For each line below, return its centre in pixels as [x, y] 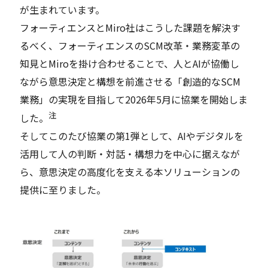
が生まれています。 [63, 9]
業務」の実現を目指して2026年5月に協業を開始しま [134, 99]
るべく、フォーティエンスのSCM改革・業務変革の [130, 45]
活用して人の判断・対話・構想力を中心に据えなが [130, 154]
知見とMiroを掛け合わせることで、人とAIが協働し [130, 63]
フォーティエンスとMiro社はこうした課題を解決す [130, 27]
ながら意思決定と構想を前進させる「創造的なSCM [130, 81]
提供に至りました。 [63, 190]
